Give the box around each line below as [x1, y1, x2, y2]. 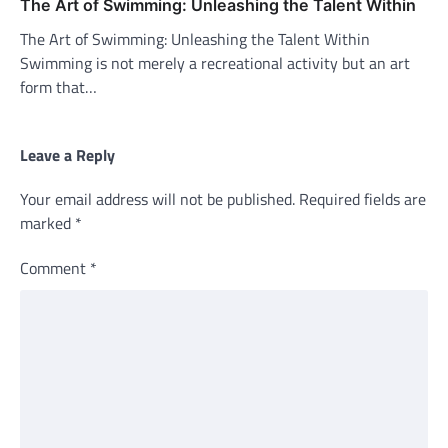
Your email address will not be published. [20, 186, 295, 211]
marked [20, 210, 75, 235]
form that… [20, 74, 97, 99]
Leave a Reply [20, 142, 115, 167]
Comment [20, 255, 90, 280]
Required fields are [299, 186, 426, 211]
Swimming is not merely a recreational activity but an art [20, 50, 410, 75]
